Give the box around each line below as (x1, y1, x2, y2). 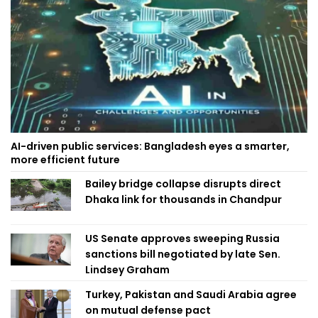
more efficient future (11, 153, 120, 168)
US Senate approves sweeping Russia (85, 231, 280, 246)
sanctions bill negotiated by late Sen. (85, 247, 280, 262)
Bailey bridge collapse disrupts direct (85, 177, 281, 192)
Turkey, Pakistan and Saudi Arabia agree (85, 287, 297, 302)
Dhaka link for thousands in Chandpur (85, 192, 282, 207)
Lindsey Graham (85, 263, 170, 278)
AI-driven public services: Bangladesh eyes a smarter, (11, 139, 290, 154)
